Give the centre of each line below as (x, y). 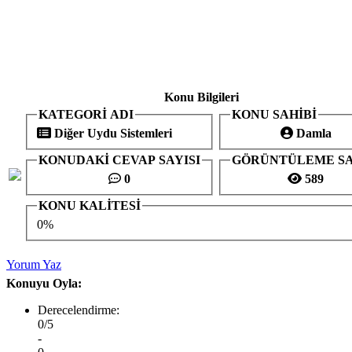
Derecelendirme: (79, 310)
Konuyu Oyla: (44, 283)
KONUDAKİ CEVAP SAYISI (119, 160)
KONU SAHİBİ (274, 114)
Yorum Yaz (34, 264)
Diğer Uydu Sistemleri (112, 133)
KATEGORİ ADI (86, 114)
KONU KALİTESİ (90, 205)
